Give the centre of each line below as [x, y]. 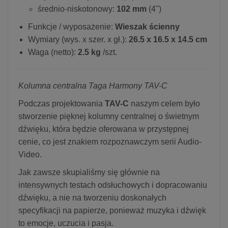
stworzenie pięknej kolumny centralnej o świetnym [109, 116]
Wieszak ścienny [147, 26]
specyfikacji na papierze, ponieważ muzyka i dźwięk [112, 210]
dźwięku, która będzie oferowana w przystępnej [104, 129]
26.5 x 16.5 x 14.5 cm [167, 39]
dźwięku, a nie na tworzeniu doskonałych [92, 197]
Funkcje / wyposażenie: [72, 26]
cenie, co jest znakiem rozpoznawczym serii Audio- [110, 141]
